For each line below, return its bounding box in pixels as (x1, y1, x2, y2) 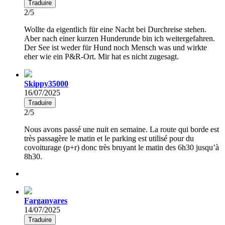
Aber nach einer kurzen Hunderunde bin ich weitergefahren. (24, 34, 215, 43)
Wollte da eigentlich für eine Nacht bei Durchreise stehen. (24, 25, 206, 34)
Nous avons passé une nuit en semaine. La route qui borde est (24, 125, 219, 134)
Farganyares (24, 196, 67, 205)
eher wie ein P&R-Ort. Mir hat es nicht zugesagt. (24, 52, 179, 61)
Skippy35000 (24, 79, 68, 88)
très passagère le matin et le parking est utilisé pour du (24, 134, 194, 143)
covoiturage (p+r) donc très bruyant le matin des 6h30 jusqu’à (24, 143, 219, 152)
